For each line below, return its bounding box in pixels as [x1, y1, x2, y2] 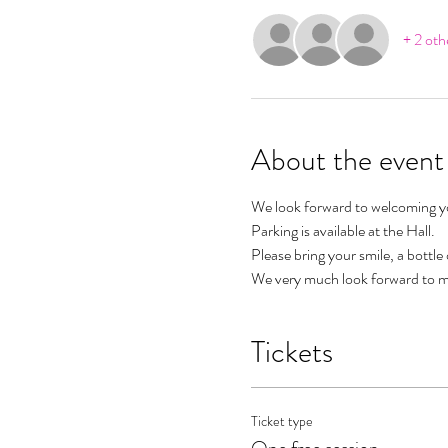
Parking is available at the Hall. [250, 219, 435, 243]
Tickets [250, 331, 333, 374]
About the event [250, 139, 444, 182]
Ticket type [250, 411, 313, 432]
